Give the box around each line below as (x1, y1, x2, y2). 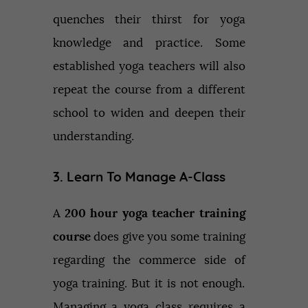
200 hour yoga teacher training (64, 208, 245, 220)
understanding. (52, 130, 134, 142)
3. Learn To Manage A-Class (52, 170, 225, 184)
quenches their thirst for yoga (52, 13, 245, 25)
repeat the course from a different (52, 83, 245, 96)
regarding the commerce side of (52, 254, 245, 267)
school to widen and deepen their (52, 107, 245, 119)
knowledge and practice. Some (52, 36, 245, 49)
